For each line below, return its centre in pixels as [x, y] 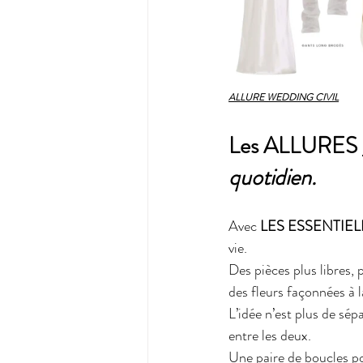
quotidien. [272, 178]
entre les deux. [270, 336]
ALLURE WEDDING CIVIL [284, 98]
